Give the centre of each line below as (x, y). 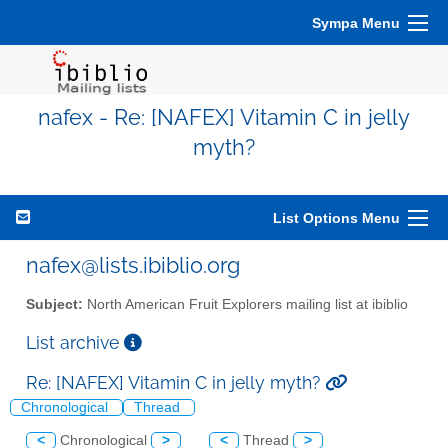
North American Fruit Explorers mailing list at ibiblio (245, 304)
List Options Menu (336, 218)
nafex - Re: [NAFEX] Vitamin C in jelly (224, 117)
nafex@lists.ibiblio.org (133, 265)
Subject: (54, 304)
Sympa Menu (356, 23)
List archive (75, 342)
